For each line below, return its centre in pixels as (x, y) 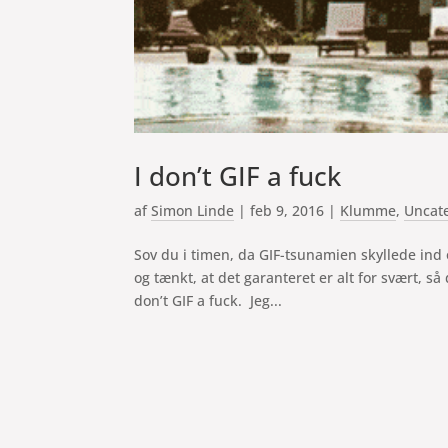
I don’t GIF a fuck (238, 176)
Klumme (368, 211)
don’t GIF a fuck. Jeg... (208, 301)
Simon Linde (193, 211)
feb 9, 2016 (287, 211)
